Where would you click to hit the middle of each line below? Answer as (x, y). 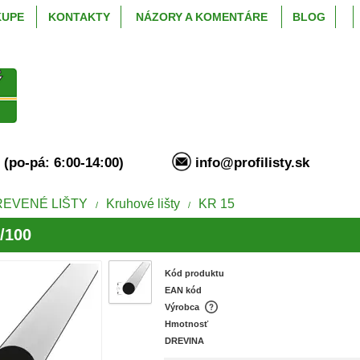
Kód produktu (195, 273)
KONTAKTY (79, 17)
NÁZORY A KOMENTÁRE (201, 17)
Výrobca (182, 307)
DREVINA (185, 341)
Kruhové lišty (143, 204)
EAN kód (184, 290)
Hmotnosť (187, 324)
